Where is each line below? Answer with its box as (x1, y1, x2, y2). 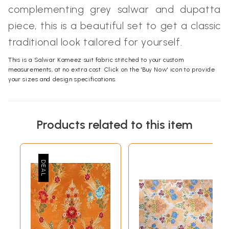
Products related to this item (37, 117, 192, 132)
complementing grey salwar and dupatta (8, 3, 221, 15)
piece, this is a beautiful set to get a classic (8, 19, 221, 32)
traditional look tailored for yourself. (8, 36, 182, 48)
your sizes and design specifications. (8, 76, 117, 83)
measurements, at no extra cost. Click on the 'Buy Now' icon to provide (8, 66, 215, 73)
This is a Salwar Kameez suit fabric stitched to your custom (8, 56, 184, 63)
